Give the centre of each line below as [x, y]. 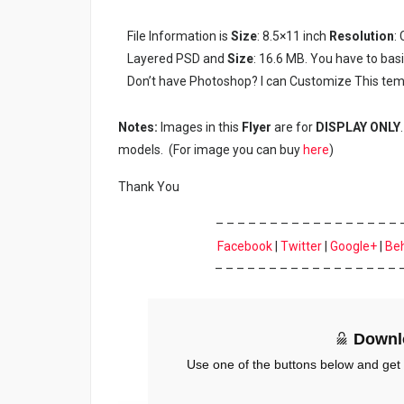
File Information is [179, 37]
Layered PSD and [177, 59]
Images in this [201, 128]
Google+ [353, 247]
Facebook [244, 247]
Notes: [139, 128]
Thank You [149, 187]
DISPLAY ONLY [358, 128]
